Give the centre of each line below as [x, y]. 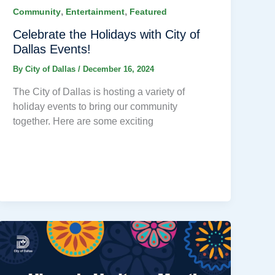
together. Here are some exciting [83, 121]
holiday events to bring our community [95, 106]
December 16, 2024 [119, 69]
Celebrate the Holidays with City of [107, 35]
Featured [149, 12]
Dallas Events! [52, 49]
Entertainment [95, 12]
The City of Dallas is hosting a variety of [99, 91]
